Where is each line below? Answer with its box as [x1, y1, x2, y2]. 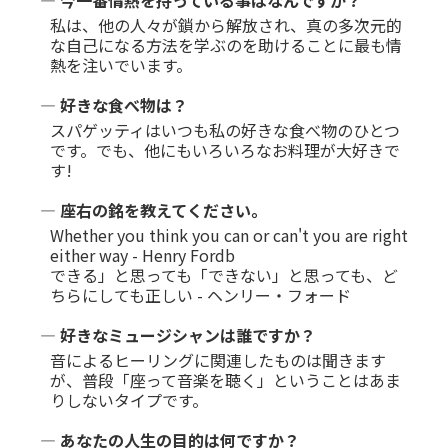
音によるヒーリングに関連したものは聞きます [50, 347, 386, 372]
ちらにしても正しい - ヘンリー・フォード [50, 282, 351, 307]
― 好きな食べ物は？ [40, 92, 188, 117]
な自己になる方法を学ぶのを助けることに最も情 [50, 32, 402, 57]
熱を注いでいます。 [50, 52, 192, 77]
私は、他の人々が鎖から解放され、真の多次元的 [50, 12, 402, 37]
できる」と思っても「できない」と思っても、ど [50, 262, 398, 287]
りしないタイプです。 [50, 387, 208, 412]
